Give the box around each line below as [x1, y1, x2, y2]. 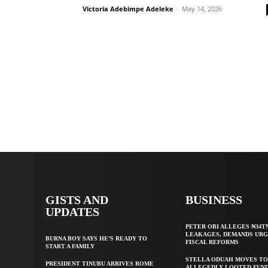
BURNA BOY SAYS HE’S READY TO [45, 235, 147, 242]
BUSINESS [185, 193, 243, 206]
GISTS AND [45, 193, 108, 206]
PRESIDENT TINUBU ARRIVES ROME [45, 260, 154, 267]
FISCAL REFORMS [185, 239, 239, 245]
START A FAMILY [45, 243, 95, 249]
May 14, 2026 [182, 4, 222, 13]
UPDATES [45, 205, 99, 218]
